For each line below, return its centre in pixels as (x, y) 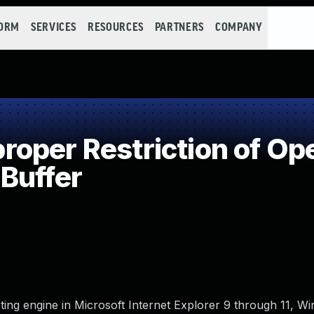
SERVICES (54, 28)
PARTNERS (179, 28)
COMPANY (239, 28)
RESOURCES (116, 28)
